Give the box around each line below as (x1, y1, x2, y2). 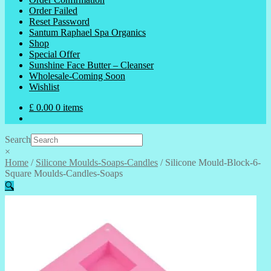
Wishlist (29, 82, 59, 92)
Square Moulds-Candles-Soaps (5, 168, 123, 178)
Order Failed (29, 5, 77, 16)
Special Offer (29, 49, 80, 59)
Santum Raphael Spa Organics (29, 27, 146, 38)
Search (5, 134, 31, 145)
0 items (56, 102, 83, 113)
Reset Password (29, 16, 90, 27)
